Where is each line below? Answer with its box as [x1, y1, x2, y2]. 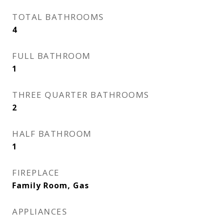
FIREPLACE [12, 167, 60, 178]
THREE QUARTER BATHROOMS [12, 89, 149, 100]
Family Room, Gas [12, 180, 89, 191]
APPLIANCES [12, 206, 67, 217]
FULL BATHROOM [12, 50, 91, 61]
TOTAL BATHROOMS [12, 11, 104, 22]
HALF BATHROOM [12, 128, 92, 139]
